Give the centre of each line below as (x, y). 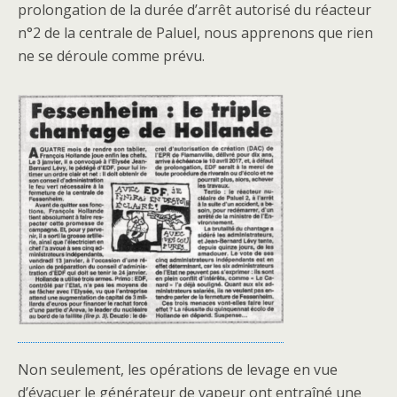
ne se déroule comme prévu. (111, 56)
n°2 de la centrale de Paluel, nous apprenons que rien (195, 33)
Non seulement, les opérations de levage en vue (178, 370)
